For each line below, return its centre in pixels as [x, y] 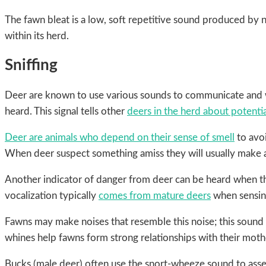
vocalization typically [52, 196]
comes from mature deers [155, 196]
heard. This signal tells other [66, 112]
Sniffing [31, 66]
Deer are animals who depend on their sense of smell [120, 138]
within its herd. [37, 36]
